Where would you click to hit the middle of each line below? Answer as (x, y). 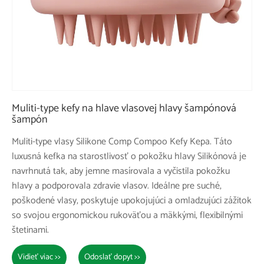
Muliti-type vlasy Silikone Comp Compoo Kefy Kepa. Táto (122, 141)
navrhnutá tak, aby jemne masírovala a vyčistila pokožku (121, 171)
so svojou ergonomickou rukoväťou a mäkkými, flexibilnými (127, 215)
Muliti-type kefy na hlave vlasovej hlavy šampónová (124, 108)
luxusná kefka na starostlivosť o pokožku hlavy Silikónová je (129, 156)
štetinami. (30, 230)
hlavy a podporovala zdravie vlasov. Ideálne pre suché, (117, 186)
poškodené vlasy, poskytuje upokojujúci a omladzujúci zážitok (132, 200)
